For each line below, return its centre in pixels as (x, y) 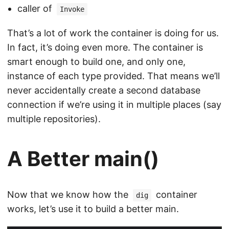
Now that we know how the (69, 194)
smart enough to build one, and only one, (96, 62)
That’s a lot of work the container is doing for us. (113, 33)
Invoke (72, 9)
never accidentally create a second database (104, 90)
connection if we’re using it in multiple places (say (114, 105)
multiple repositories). (54, 119)
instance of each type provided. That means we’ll (113, 76)
